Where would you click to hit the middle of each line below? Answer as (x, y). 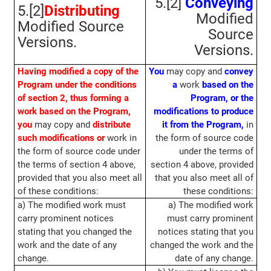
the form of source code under (79, 152)
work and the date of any (67, 245)
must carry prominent (211, 219)
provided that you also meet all (80, 178)
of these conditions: (58, 191)
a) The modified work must (71, 205)
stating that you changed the (74, 232)
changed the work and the (202, 245)
